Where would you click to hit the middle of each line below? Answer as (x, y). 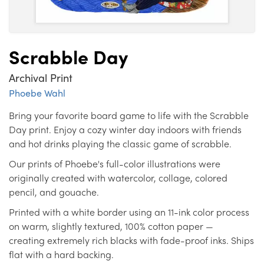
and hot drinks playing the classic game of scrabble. (120, 144)
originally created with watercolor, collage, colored (118, 178)
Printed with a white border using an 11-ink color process (129, 212)
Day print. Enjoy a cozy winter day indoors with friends (125, 130)
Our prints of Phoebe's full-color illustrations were (115, 164)
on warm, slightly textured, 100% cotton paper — (111, 226)
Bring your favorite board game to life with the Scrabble (129, 115)
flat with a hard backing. (62, 255)
